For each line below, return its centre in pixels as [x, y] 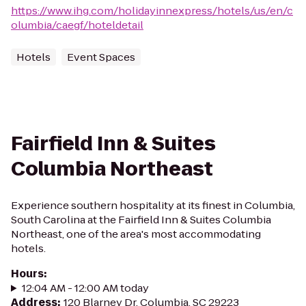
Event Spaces [101, 57]
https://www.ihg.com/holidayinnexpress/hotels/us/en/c [152, 11]
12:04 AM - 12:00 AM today [85, 288]
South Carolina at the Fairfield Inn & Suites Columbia [141, 220]
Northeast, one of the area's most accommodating [136, 234]
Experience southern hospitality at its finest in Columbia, [153, 205]
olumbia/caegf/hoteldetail [77, 25]
